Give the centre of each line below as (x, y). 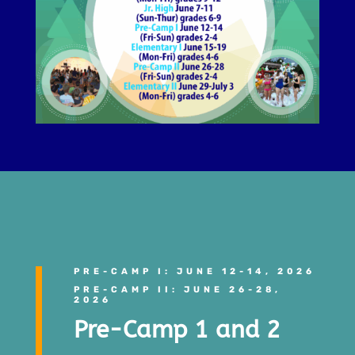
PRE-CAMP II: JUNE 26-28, (177, 290)
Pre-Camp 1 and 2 (177, 330)
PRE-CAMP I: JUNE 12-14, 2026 (194, 272)
